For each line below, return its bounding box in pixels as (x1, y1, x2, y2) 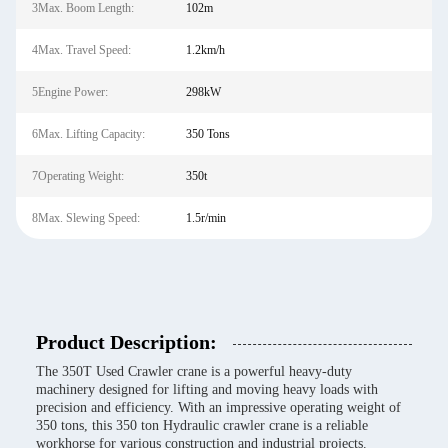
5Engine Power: (32, 85, 108, 99)
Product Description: (36, 331, 217, 353)
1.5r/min (185, 211, 226, 225)
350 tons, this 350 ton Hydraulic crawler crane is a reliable (36, 418, 368, 433)
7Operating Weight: (32, 169, 124, 183)
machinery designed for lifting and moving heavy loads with (36, 382, 378, 397)
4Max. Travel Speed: (32, 43, 131, 57)
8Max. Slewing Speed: (32, 211, 140, 225)
